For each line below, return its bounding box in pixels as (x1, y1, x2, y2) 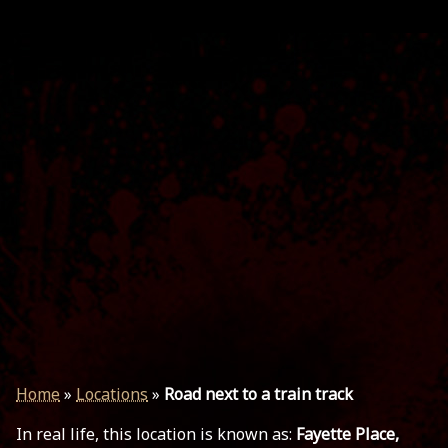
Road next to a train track (164, 383, 353, 405)
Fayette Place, (296, 423, 399, 445)
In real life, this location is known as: (16, 423, 296, 445)
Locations (76, 383, 148, 405)
